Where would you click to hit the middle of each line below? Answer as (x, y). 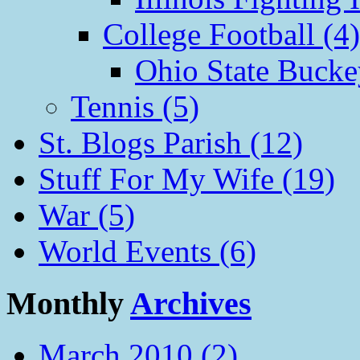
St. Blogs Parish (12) (171, 142)
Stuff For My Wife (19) (187, 178)
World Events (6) (147, 251)
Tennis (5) (135, 106)
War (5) (87, 215)
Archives (191, 303)
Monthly (68, 303)
